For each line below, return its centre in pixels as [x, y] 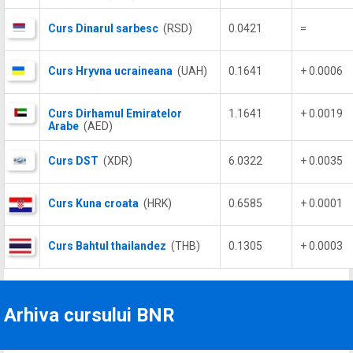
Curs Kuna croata [93, 203]
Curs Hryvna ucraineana [110, 71]
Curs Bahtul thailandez [107, 246]
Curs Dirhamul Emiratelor [115, 113]
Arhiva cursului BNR [89, 315]
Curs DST [73, 161]
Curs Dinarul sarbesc [103, 28]
